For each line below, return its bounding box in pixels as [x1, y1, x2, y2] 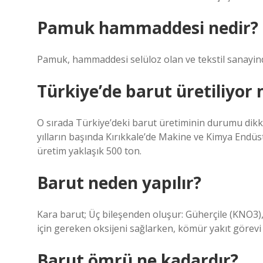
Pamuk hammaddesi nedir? [37, 16, 258, 39]
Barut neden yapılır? [37, 171, 201, 194]
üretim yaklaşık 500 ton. [37, 144, 141, 157]
